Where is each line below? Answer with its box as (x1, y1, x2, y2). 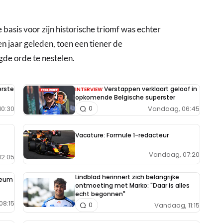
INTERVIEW (75, 86, 103, 94)
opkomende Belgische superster (75, 93, 175, 102)
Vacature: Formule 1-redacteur (75, 130, 169, 139)
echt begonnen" (75, 190, 125, 199)
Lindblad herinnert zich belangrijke (75, 173, 179, 182)
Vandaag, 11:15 (154, 200, 200, 210)
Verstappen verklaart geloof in (104, 85, 197, 94)
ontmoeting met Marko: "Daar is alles (75, 181, 190, 190)
